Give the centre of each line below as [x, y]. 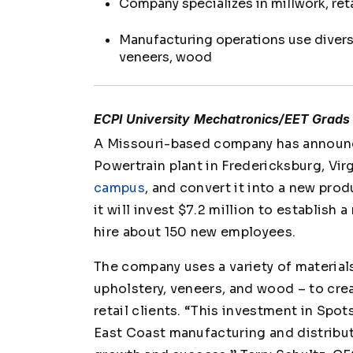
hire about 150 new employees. [195, 232]
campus [119, 188]
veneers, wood [165, 57]
